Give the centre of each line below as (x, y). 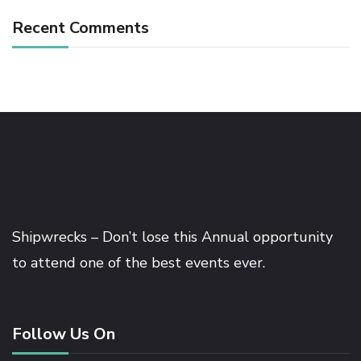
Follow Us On (64, 334)
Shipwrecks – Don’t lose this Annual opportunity (172, 237)
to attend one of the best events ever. (139, 263)
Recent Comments (81, 28)
